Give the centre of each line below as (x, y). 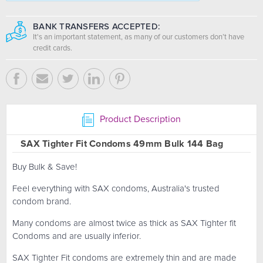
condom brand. (42, 201)
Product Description (139, 119)
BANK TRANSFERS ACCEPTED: (97, 27)
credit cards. (53, 49)
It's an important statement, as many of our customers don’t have (139, 38)
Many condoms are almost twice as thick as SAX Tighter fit (124, 223)
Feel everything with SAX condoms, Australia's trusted (116, 188)
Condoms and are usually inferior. (77, 236)
